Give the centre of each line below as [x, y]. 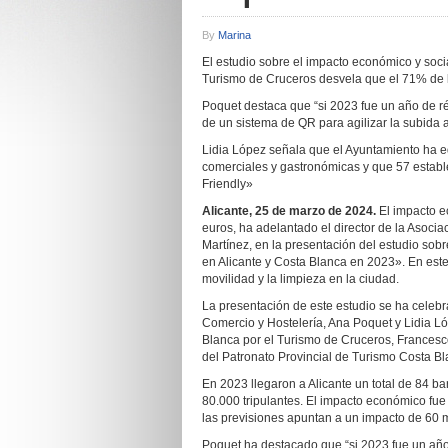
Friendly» [227, 184]
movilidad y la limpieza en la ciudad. [300, 279]
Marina [234, 35]
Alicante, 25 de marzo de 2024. [290, 211]
